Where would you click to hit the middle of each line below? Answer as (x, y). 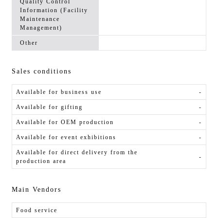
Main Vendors (36, 190)
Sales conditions (42, 71)
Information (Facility (54, 10)
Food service (37, 210)
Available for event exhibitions (66, 137)
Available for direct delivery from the (77, 153)
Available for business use (59, 92)
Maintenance (40, 19)
